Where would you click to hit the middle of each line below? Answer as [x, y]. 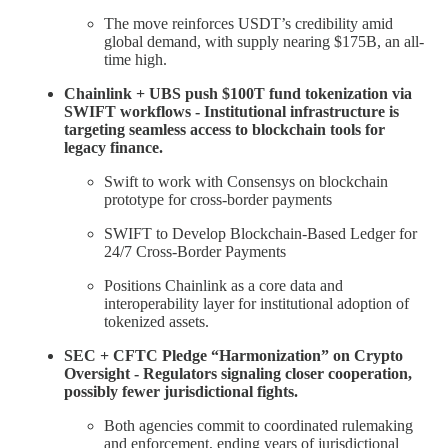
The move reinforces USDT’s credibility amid [248, 23]
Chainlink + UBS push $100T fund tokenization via [238, 93]
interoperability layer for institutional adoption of [256, 303]
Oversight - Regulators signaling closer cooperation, [238, 373]
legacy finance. [113, 147]
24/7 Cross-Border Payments [195, 251]
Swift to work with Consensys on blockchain [246, 181]
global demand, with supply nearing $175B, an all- [264, 41]
